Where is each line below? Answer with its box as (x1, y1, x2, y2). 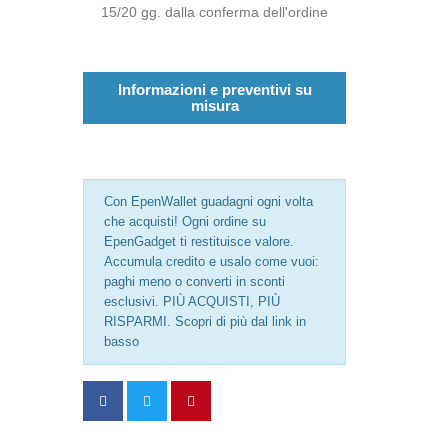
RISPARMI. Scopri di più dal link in (104, 314, 307, 329)
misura (190, 97, 239, 114)
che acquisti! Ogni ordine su (104, 214, 267, 229)
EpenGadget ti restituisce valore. (104, 234, 295, 249)
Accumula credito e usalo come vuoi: (104, 254, 320, 269)
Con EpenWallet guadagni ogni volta (104, 194, 314, 209)
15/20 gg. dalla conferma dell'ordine (101, 4, 329, 20)
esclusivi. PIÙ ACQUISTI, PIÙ (104, 294, 281, 309)
